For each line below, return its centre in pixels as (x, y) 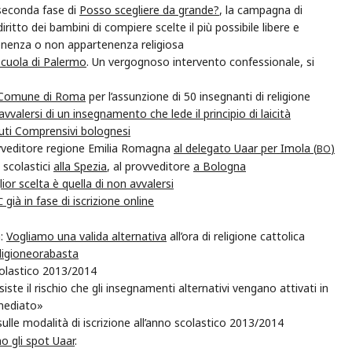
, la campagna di (261, 10)
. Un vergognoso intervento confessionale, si (200, 62)
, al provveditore (150, 167)
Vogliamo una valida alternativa (86, 236)
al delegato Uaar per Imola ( (245, 148)
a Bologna (220, 167)
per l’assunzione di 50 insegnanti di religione (198, 97)
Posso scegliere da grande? (149, 10)
